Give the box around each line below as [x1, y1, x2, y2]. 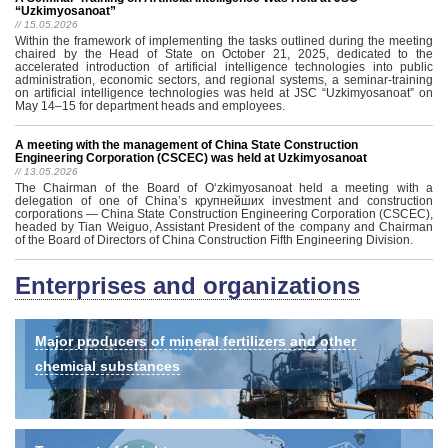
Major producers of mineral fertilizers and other [35, 333, 356, 349]
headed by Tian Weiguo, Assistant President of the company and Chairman [15, 220, 433, 234]
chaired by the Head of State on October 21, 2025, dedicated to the [15, 47, 433, 61]
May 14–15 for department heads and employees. [15, 99, 285, 113]
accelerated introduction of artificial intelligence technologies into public [15, 60, 433, 74]
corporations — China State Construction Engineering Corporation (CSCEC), [15, 207, 433, 221]
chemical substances [35, 358, 180, 374]
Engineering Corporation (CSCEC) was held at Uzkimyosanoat [15, 151, 367, 165]
